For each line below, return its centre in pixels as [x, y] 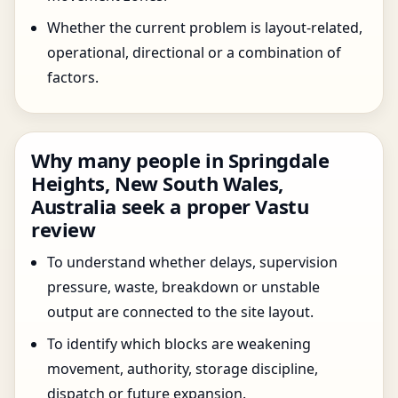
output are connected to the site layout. [180, 312]
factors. [73, 77]
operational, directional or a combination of [194, 52]
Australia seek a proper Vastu [170, 206]
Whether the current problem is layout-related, [205, 28]
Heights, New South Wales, [157, 183]
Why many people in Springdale [180, 160]
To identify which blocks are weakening [179, 344]
